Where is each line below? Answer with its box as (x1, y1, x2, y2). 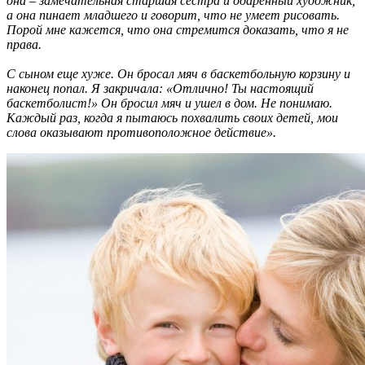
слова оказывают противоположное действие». (7, 125, 276, 140)
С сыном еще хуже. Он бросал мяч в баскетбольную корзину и (7, 67, 350, 81)
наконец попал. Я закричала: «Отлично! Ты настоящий (7, 81, 314, 96)
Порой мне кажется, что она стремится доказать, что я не (7, 23, 349, 37)
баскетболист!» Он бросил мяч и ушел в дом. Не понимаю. (7, 96, 332, 111)
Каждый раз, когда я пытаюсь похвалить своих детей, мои (7, 111, 338, 125)
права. (7, 37, 42, 52)
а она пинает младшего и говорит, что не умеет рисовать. (7, 8, 340, 23)
